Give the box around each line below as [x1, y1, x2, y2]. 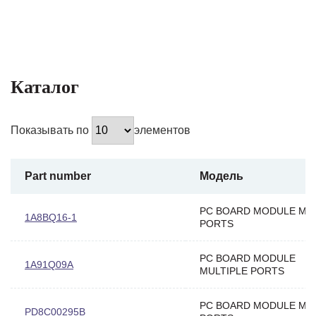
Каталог [11, 76, 79, 97]
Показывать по [11, 123, 92, 136]
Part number [25, 169, 91, 182]
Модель [200, 169, 243, 182]
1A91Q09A [25, 258, 73, 270]
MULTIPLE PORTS [200, 265, 284, 276]
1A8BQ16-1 [25, 211, 77, 223]
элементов [134, 123, 190, 136]
